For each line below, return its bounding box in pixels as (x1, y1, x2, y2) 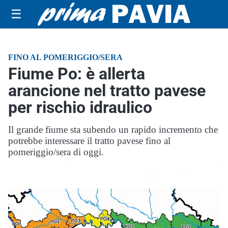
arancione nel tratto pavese (8, 81, 206, 100)
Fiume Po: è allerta (8, 64, 145, 83)
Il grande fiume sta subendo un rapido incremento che (8, 124, 218, 135)
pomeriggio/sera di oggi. (8, 147, 104, 157)
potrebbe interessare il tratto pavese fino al (8, 135, 170, 146)
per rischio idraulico (8, 98, 152, 117)
